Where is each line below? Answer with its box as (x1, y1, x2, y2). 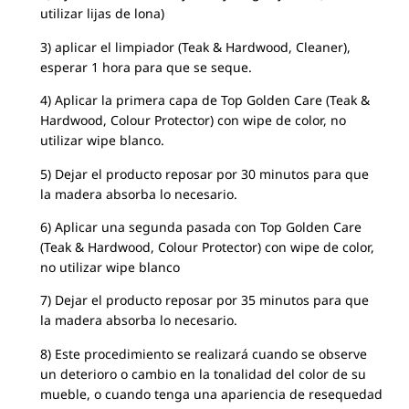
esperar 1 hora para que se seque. (39, 58, 252, 76)
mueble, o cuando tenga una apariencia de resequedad (39, 384, 383, 403)
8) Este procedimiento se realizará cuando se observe (39, 344, 367, 362)
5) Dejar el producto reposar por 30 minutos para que (39, 164, 369, 183)
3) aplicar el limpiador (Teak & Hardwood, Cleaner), (39, 37, 351, 56)
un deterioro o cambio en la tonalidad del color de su (39, 364, 366, 383)
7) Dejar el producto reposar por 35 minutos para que (39, 291, 369, 309)
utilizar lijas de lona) (39, 5, 164, 23)
